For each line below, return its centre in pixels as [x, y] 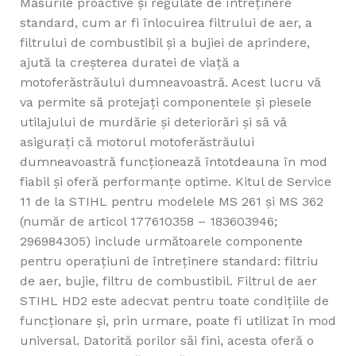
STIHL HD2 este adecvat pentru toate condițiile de [174, 301]
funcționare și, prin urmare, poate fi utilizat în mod [178, 321]
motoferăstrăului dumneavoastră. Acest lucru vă [170, 83]
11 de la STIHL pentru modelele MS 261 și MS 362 [172, 202]
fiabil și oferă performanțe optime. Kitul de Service [176, 182]
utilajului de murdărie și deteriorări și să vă [153, 122]
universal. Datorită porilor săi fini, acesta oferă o [167, 341]
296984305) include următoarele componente [163, 242]
